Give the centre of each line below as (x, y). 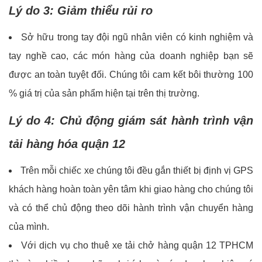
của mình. (29, 226)
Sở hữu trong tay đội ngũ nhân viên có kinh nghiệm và (137, 37)
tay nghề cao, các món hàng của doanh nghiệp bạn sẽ (131, 56)
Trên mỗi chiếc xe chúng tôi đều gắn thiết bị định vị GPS (137, 170)
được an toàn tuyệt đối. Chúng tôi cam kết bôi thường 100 (131, 74)
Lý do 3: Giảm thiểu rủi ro (81, 10)
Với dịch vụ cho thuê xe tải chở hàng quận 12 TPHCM (137, 245)
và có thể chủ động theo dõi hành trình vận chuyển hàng (131, 208)
